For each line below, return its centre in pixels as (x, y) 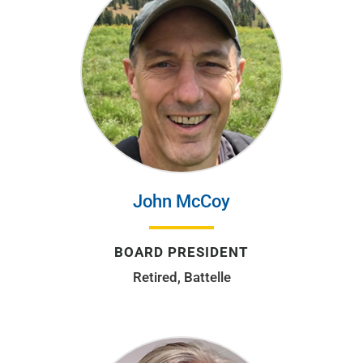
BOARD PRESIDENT (181, 252)
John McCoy (181, 201)
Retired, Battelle (181, 277)
